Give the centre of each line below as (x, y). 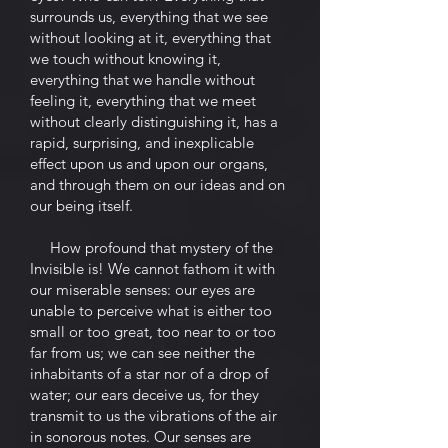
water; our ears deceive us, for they (144, 394)
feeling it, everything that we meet (143, 100)
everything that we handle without (142, 79)
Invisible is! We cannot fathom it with (152, 268)
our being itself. (81, 205)
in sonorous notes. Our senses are (140, 436)
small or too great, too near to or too (153, 331)
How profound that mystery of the (151, 247)
